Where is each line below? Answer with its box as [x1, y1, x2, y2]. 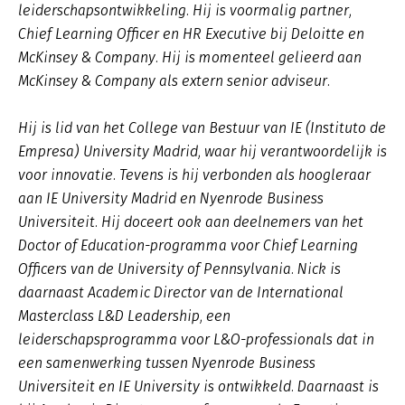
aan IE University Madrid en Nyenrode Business [18, 190, 324, 207]
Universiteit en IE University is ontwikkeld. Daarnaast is [18, 378, 379, 395]
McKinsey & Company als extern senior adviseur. [18, 72, 330, 89]
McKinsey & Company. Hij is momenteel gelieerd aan [18, 49, 362, 66]
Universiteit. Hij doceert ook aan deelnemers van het [18, 213, 363, 231]
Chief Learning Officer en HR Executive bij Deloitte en [18, 25, 364, 42]
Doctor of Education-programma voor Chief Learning [18, 237, 358, 254]
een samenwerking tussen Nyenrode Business [18, 354, 316, 372]
